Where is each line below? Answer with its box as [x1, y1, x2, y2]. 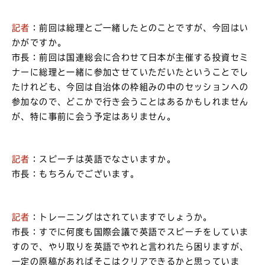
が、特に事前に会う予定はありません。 [12, 112, 176, 121]
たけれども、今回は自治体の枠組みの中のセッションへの [12, 83, 249, 92]
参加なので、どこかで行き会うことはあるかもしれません [12, 98, 249, 106]
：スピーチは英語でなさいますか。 [30, 155, 176, 164]
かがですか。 [12, 38, 67, 47]
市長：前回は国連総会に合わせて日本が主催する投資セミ [12, 53, 249, 62]
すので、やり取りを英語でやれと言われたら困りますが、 [12, 242, 249, 251]
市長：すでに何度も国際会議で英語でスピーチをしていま [12, 227, 249, 236]
